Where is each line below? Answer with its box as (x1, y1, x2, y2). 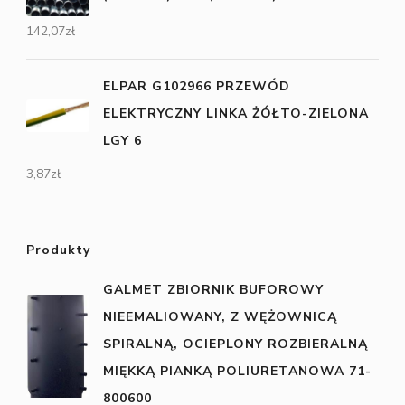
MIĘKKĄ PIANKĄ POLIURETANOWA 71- (103, 362, 372, 380)
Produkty (26, 240, 90, 259)
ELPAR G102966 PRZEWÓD (103, 77, 290, 95)
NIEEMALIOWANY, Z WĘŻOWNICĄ (103, 307, 337, 325)
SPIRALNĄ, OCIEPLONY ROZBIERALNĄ (103, 334, 368, 353)
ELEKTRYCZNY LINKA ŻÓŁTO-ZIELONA (103, 104, 369, 122)
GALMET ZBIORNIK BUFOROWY (103, 280, 324, 298)
